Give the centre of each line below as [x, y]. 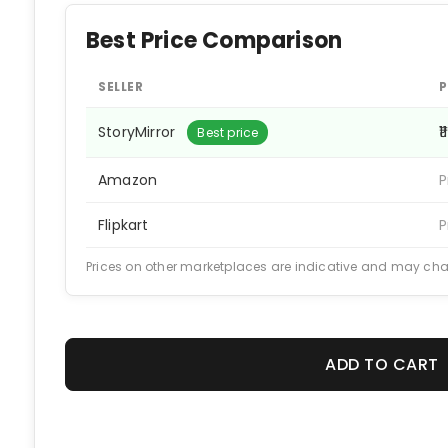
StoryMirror [139, 132]
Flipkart [123, 225]
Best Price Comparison [214, 40]
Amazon [128, 180]
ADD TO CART [382, 364]
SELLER [120, 86]
